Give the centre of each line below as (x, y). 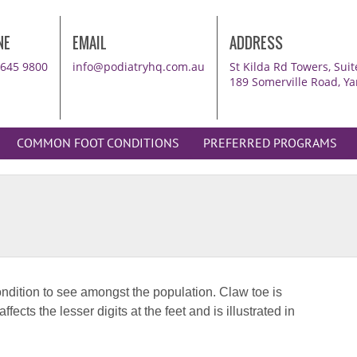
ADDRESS (256, 43)
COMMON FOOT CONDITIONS (98, 143)
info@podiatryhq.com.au (139, 67)
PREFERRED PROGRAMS (270, 143)
